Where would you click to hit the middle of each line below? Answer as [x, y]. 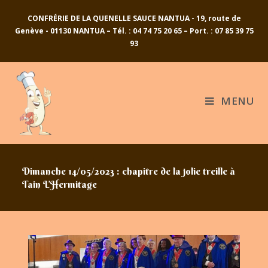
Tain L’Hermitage [60, 184]
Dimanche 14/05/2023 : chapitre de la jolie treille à [129, 171]
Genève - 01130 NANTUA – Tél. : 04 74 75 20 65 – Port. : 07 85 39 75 [134, 31]
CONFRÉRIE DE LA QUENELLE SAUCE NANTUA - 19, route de [134, 18]
